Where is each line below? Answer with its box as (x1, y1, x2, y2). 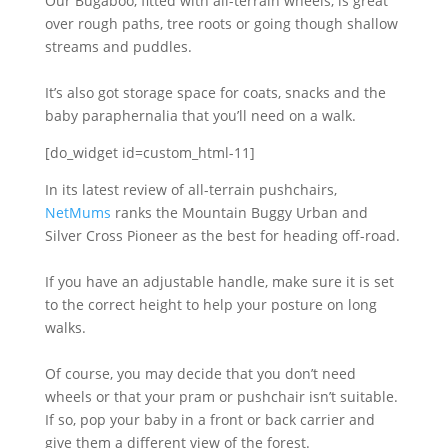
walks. (44, 318, 86, 337)
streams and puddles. (44, 37, 192, 56)
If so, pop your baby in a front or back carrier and (44, 410, 375, 429)
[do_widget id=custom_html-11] (44, 143, 255, 162)
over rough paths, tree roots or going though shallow (44, 14, 398, 33)
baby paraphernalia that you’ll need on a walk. (44, 106, 356, 125)
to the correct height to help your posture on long (44, 295, 377, 314)
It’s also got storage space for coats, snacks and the (44, 83, 386, 102)
